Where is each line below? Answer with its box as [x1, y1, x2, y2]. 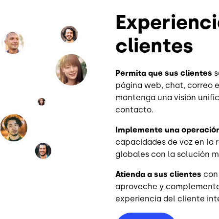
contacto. [115, 105, 153, 115]
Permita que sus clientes [115, 68, 212, 78]
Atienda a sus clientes [115, 170, 201, 179]
